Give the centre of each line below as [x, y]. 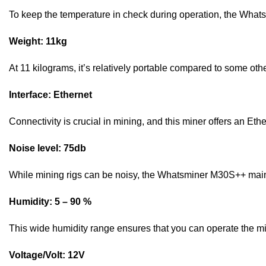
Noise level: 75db [47, 148]
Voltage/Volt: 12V [47, 255]
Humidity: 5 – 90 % [50, 202]
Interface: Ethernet [50, 95]
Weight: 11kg [38, 41]
